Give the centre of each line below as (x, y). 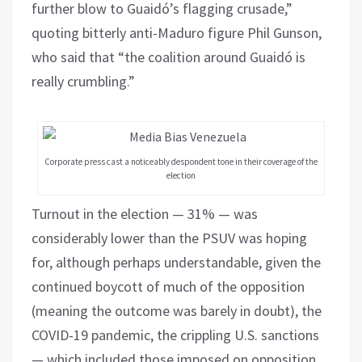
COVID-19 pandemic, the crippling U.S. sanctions (175, 335)
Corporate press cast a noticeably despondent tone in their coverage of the (181, 161)
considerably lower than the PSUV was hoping (169, 238)
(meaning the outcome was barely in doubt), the (177, 310)
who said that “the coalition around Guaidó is (168, 57)
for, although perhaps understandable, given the (176, 262)
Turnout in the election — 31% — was (145, 213)
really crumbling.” (83, 81)
